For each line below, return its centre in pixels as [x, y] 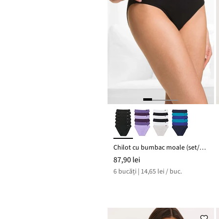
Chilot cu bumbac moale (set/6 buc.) [203, 148]
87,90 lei [127, 160]
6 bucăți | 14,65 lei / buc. [148, 172]
